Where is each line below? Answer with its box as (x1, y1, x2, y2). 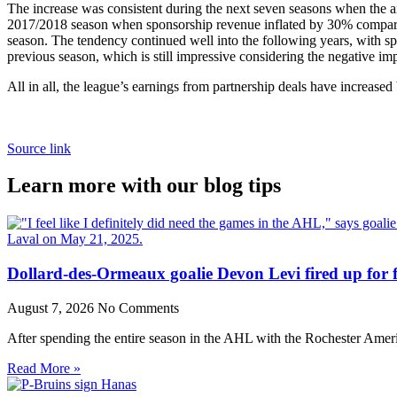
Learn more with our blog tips (7, 174, 281, 198)
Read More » (7, 360, 81, 376)
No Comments (97, 300, 179, 315)
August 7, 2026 (7, 300, 97, 315)
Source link (7, 140, 71, 156)
